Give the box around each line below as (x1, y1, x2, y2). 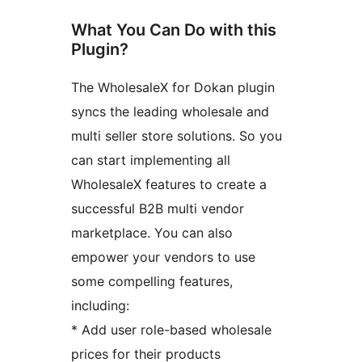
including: (71, 297, 129, 314)
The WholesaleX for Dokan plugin (71, 79, 275, 96)
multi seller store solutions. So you (71, 128, 282, 145)
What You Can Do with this (71, 20, 276, 40)
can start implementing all (71, 152, 230, 169)
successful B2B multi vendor (71, 200, 244, 217)
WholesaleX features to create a (71, 176, 267, 193)
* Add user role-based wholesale (71, 322, 271, 339)
